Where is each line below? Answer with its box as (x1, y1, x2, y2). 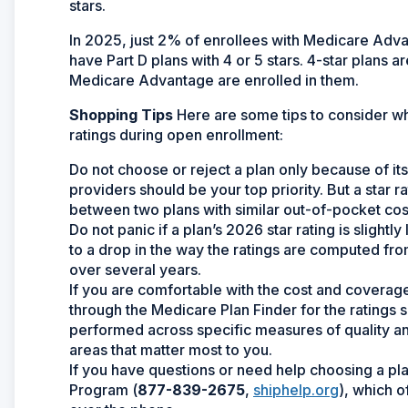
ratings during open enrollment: (69, 125, 283, 144)
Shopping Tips (69, 105, 177, 124)
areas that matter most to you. (69, 340, 272, 359)
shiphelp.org (253, 380, 339, 399)
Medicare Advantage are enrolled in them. (69, 70, 359, 89)
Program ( (69, 380, 138, 399)
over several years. (69, 260, 201, 279)
